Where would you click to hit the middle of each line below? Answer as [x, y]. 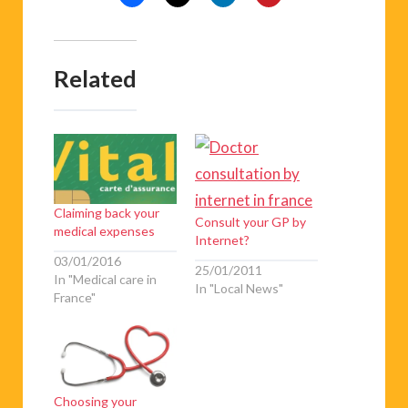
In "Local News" [239, 288]
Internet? [222, 240]
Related [95, 78]
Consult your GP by [250, 222]
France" [75, 297]
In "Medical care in [105, 279]
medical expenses [104, 231]
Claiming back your [107, 213]
